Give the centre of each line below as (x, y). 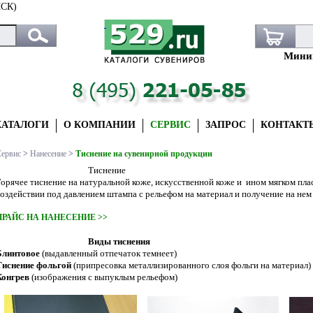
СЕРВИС (170, 125)
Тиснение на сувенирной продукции (144, 154)
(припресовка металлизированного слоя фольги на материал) (191, 265)
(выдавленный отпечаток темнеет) (108, 253)
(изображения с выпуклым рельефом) (104, 277)
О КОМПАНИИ (100, 125)
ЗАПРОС (226, 125)
